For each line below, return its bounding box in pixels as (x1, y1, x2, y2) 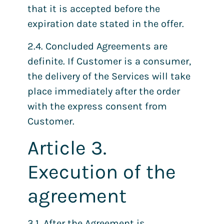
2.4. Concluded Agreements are (27, 40, 167, 52)
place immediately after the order (27, 85, 180, 97)
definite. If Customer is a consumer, (27, 55, 191, 67)
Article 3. (27, 136, 106, 159)
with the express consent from (27, 100, 167, 112)
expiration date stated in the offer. (27, 18, 184, 30)
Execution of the (27, 160, 176, 183)
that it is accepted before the (27, 3, 160, 15)
